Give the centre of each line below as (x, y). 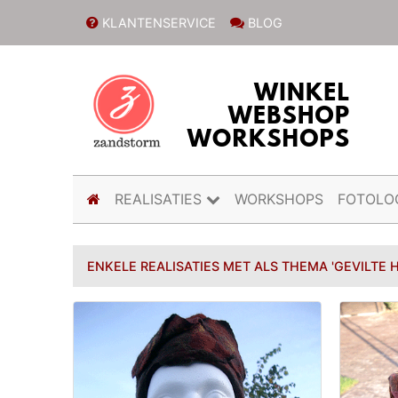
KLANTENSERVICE (157, 22)
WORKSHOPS (279, 199)
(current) (129, 199)
